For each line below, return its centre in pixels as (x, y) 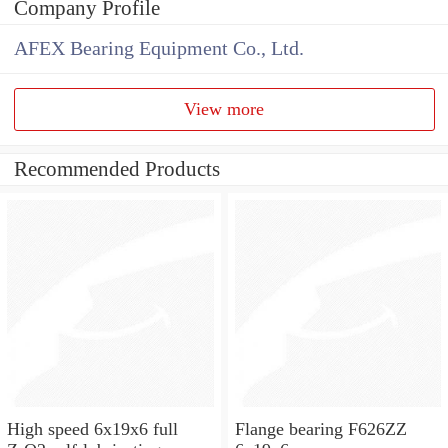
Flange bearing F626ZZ (320, 428)
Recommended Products (117, 169)
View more (224, 109)
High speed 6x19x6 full (92, 428)
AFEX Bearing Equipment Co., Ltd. (159, 49)
